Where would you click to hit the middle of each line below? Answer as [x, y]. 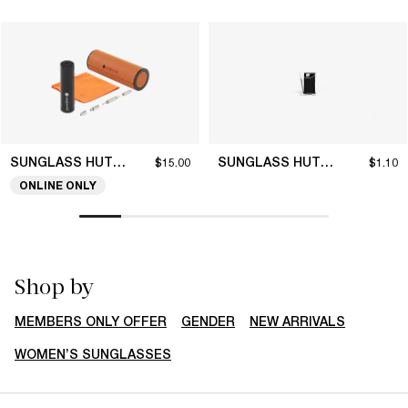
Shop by [54, 286]
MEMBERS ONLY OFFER [91, 321]
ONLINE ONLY [58, 186]
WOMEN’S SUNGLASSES [93, 354]
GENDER [208, 321]
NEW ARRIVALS [297, 321]
